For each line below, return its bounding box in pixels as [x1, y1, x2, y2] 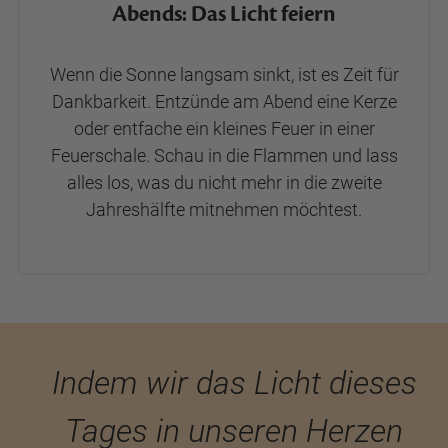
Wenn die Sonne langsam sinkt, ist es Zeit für [49, 64, 399, 85]
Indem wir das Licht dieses [51, 364, 417, 402]
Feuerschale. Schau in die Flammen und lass [50, 145, 398, 166]
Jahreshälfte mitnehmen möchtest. [86, 199, 362, 220]
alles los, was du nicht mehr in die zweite [66, 172, 382, 193]
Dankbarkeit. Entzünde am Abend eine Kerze [51, 91, 397, 112]
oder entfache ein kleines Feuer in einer [73, 118, 375, 139]
